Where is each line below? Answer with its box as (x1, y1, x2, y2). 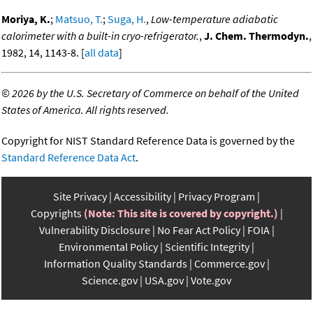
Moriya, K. (1, 12, 50, 27)
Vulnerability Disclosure (38, 223, 150, 238)
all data (85, 45, 119, 60)
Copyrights (30, 206, 82, 221)
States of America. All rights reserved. (1, 103, 169, 117)
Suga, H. (108, 12, 146, 27)
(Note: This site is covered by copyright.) (83, 206, 278, 221)
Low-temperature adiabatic (151, 12, 278, 27)
